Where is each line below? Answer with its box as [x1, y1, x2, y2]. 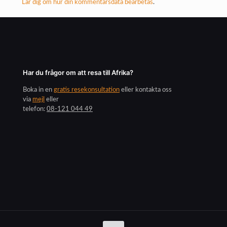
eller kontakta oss [120, 87, 172, 94]
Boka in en [23, 87, 54, 94]
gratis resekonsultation [54, 87, 120, 94]
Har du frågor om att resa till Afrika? [23, 68, 133, 77]
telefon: [23, 106, 47, 113]
